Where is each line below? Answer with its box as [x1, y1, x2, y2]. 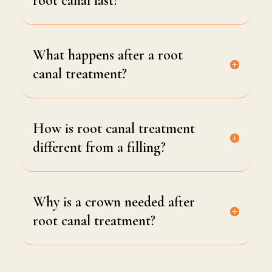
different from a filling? [32, 138, 166, 157]
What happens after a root [32, 46, 183, 64]
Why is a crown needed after [32, 193, 195, 211]
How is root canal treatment [32, 120, 195, 138]
